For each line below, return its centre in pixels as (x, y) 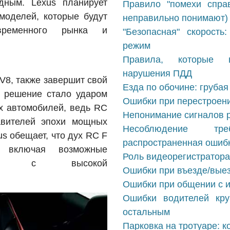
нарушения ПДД (157, 73)
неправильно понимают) (175, 18)
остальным (146, 212)
